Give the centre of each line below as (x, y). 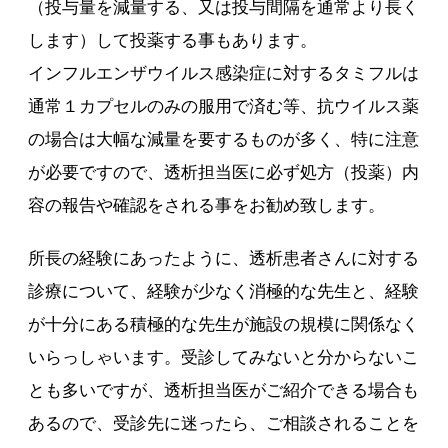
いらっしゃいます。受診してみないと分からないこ (224, 357)
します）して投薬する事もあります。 (173, 40)
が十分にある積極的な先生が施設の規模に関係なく (224, 324)
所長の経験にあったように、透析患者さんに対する (224, 258)
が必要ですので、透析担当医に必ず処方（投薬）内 (224, 172)
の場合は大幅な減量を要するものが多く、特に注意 (224, 139)
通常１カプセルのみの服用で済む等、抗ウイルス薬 (224, 106)
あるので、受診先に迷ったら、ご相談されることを (224, 423)
